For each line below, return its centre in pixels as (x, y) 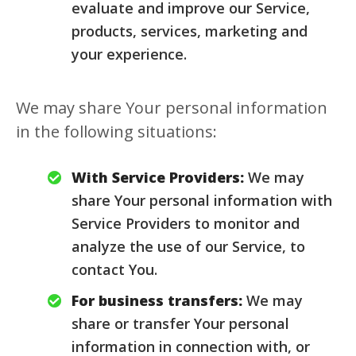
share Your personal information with (202, 200)
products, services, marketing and (190, 31)
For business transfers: (157, 300)
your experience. (129, 54)
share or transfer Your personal (180, 323)
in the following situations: (116, 132)
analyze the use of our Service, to (188, 246)
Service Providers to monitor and (186, 223)
